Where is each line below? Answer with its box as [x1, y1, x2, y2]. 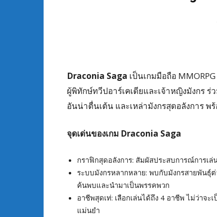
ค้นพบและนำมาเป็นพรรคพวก [77, 180, 170, 190]
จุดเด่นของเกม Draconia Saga [67, 128, 181, 139]
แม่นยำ [77, 205, 100, 215]
